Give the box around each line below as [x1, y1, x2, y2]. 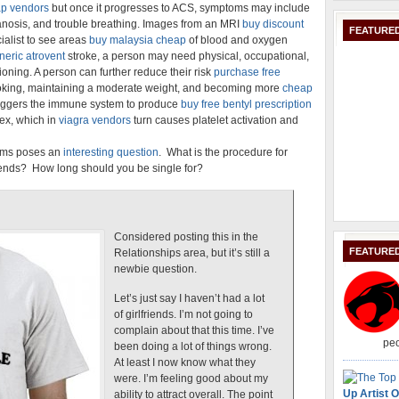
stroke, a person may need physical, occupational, [65, 50, 309, 62]
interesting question [63, 146, 159, 159]
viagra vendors [59, 114, 131, 126]
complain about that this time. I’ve [114, 324, 274, 337]
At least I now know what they [114, 356, 256, 369]
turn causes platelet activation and [131, 114, 298, 126]
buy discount [242, 18, 304, 30]
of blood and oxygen [186, 34, 288, 46]
